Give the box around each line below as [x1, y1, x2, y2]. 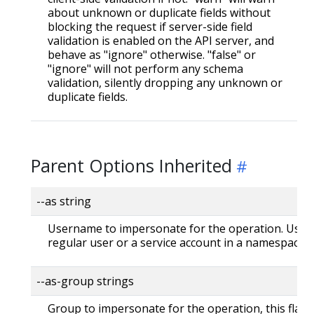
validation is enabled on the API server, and [48, 32, 274, 48]
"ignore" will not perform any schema [48, 60, 243, 76]
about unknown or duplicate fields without [48, 4, 271, 20]
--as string [36, 193, 91, 209]
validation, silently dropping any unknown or [48, 74, 282, 90]
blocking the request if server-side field [48, 18, 252, 34]
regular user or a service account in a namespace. [48, 234, 307, 250]
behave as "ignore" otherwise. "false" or [48, 46, 256, 62]
